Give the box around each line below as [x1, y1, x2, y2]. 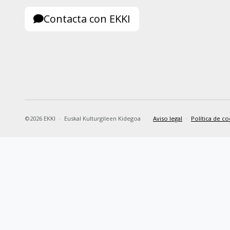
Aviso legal [153, 114, 182, 122]
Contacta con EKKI [44, 12, 130, 26]
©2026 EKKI [25, 114, 55, 122]
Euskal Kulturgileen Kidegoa [64, 114, 141, 122]
